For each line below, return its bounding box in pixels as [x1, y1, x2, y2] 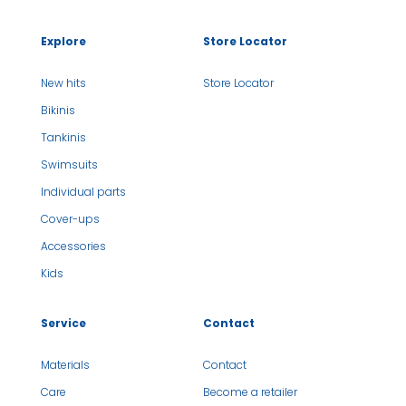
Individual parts [40, 183, 126, 199]
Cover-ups [40, 210, 100, 227]
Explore [40, 33, 86, 49]
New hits [40, 74, 86, 91]
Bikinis [40, 101, 75, 118]
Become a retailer [202, 384, 297, 401]
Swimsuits [40, 156, 98, 172]
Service [40, 315, 86, 332]
